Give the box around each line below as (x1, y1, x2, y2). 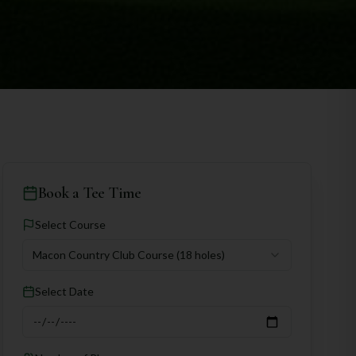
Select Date (34, 284, 94, 298)
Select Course (34, 218, 106, 231)
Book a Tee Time (37, 184, 141, 203)
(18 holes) (176, 248, 225, 261)
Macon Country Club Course (32, 248, 174, 261)
